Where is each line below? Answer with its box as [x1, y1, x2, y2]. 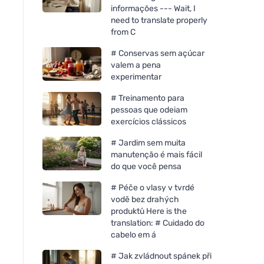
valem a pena [111, 60, 161, 70]
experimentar [111, 71, 161, 82]
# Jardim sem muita [111, 137, 186, 148]
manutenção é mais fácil [111, 149, 202, 160]
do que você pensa [111, 161, 181, 171]
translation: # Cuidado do [111, 217, 204, 228]
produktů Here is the [111, 206, 187, 216]
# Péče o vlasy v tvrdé [111, 182, 194, 193]
